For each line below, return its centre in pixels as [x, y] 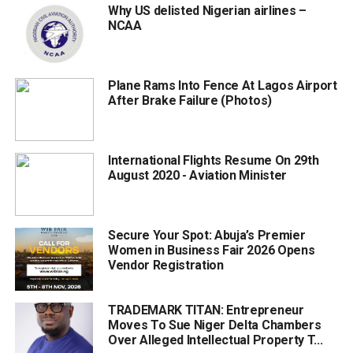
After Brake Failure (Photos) [190, 101]
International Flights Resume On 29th [213, 161]
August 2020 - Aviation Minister [197, 176]
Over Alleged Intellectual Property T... [215, 340]
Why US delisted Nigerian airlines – [207, 11]
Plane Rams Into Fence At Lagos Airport [222, 86]
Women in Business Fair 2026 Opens [211, 251]
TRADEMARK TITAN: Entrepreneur [206, 310]
